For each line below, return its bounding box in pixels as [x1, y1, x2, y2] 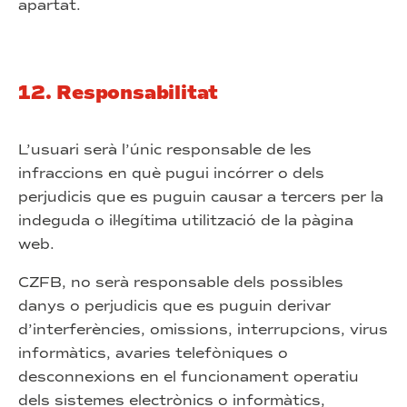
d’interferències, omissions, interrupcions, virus [18, 321, 388, 338]
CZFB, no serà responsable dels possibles [18, 273, 343, 291]
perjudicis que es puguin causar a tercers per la [18, 188, 383, 205]
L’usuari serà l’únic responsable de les [18, 141, 312, 158]
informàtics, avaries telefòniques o [18, 344, 288, 362]
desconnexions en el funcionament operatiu [18, 368, 359, 385]
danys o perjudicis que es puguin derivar [18, 297, 331, 314]
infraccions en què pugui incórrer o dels [18, 164, 324, 182]
